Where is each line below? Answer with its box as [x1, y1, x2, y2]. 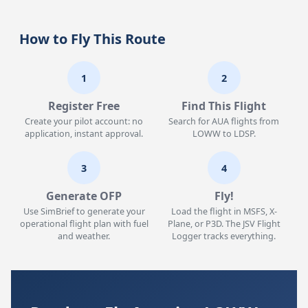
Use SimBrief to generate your [23, 206, 145, 217]
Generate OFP [46, 188, 122, 203]
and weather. [58, 230, 111, 242]
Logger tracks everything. [172, 230, 276, 242]
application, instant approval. [25, 128, 144, 140]
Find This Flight [181, 98, 267, 113]
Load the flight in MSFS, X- [170, 206, 277, 217]
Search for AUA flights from [168, 115, 280, 127]
